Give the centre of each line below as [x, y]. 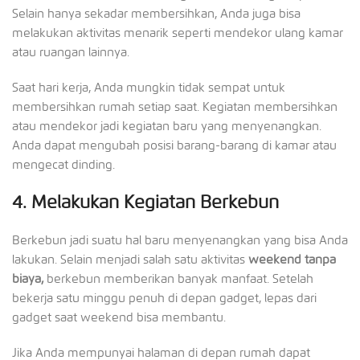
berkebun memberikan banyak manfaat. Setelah [180, 278]
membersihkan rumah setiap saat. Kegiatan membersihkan [175, 106]
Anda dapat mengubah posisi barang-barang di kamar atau [174, 145]
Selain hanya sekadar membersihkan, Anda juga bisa [156, 13]
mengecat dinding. [63, 164]
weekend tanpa [292, 259]
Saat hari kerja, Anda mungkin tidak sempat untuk [149, 87]
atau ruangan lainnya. [71, 52]
